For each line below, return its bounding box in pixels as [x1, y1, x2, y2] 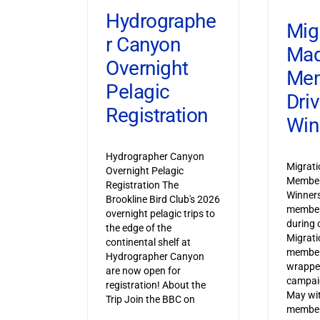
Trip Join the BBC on [105, 293, 195, 305]
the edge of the [105, 221, 171, 234]
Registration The [105, 179, 179, 191]
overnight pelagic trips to [105, 207, 215, 219]
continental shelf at [105, 236, 191, 248]
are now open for [105, 264, 181, 276]
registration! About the [105, 279, 206, 291]
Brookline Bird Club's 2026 [105, 193, 220, 205]
